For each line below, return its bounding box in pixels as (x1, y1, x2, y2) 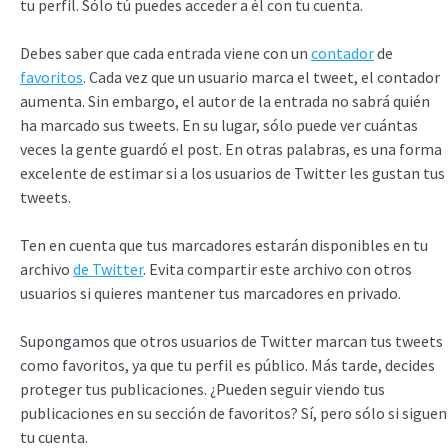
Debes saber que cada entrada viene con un (20, 42, 311, 63)
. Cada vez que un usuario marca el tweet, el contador (83, 66, 440, 87)
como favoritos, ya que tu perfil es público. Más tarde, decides (20, 354, 435, 375)
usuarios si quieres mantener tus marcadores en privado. (20, 282, 401, 303)
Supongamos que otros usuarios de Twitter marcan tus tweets (20, 330, 443, 351)
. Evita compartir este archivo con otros (143, 258, 412, 279)
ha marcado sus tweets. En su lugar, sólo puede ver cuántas (20, 114, 418, 135)
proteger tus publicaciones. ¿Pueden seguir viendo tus (20, 378, 385, 399)
